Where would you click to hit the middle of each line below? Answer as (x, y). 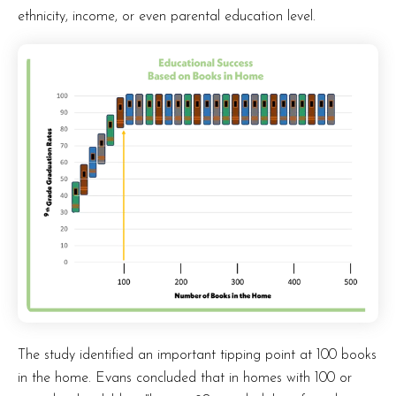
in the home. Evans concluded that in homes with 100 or (185, 378)
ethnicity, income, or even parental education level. (169, 17)
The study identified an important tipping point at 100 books (197, 355)
